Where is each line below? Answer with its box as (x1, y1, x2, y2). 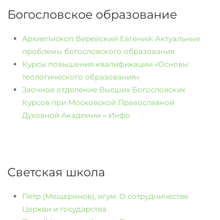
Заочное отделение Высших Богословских (22, 85, 186, 94)
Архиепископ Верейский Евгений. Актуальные (22, 34, 200, 43)
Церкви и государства (22, 204, 107, 214)
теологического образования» (22, 72, 139, 82)
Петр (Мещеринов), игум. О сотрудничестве (22, 192, 189, 201)
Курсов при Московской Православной (22, 98, 174, 107)
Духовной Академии (22, 110, 101, 120)
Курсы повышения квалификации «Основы (22, 59, 189, 69)
